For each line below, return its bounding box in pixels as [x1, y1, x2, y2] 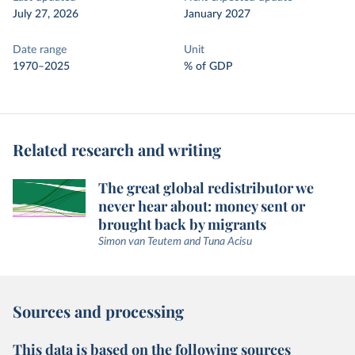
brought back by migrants [98, 215, 266, 234]
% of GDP [184, 61, 232, 72]
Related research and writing [13, 139, 221, 160]
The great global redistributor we [98, 178, 314, 197]
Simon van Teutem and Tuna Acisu [98, 236, 252, 247]
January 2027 [184, 9, 250, 20]
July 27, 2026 [13, 9, 78, 20]
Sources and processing [13, 300, 184, 322]
